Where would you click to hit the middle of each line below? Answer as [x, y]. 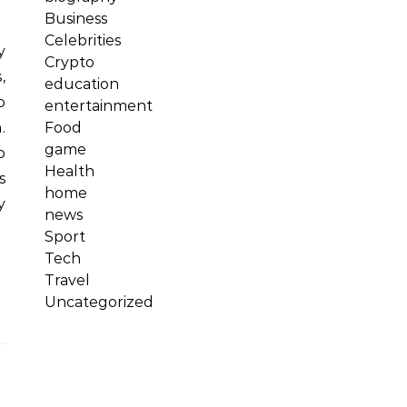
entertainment [99, 106]
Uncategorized [99, 302]
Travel [67, 280]
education [82, 84]
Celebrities [83, 40]
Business [76, 19]
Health [69, 171]
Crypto [69, 62]
